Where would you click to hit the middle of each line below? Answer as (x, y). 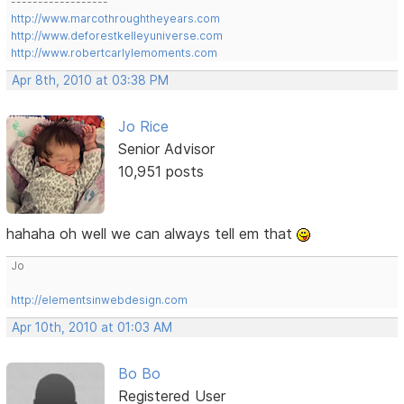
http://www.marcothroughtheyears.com (116, 19)
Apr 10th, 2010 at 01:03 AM (92, 327)
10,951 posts (161, 172)
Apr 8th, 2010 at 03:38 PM (91, 81)
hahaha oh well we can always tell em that (152, 233)
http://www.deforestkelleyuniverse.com (117, 36)
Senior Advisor (166, 149)
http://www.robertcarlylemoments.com (115, 53)
